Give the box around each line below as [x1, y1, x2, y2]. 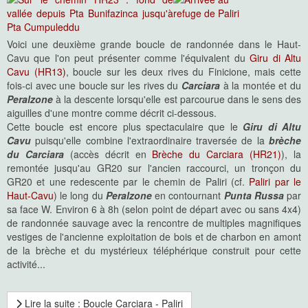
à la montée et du [219, 78, 302, 92]
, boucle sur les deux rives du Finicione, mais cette [65, 65, 302, 78]
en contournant [151, 188, 224, 202]
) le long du [54, 188, 106, 202]
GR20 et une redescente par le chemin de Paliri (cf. [7, 175, 250, 188]
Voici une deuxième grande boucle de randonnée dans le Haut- [7, 37, 301, 51]
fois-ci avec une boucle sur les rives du [7, 78, 181, 92]
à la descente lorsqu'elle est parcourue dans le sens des [53, 92, 301, 106]
